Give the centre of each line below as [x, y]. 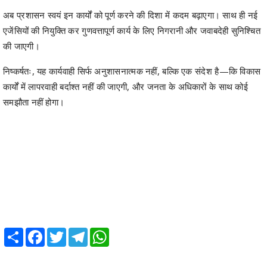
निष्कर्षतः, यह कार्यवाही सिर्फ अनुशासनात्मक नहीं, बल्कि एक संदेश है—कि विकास [132, 71]
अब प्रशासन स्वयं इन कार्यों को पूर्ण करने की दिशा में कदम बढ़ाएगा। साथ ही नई [131, 15]
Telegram [105, 232]
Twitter [79, 232]
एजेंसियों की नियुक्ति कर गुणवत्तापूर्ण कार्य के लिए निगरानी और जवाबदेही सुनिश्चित [132, 30]
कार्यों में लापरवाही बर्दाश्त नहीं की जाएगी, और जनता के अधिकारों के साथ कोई [126, 86]
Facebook [63, 232]
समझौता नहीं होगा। [34, 102]
